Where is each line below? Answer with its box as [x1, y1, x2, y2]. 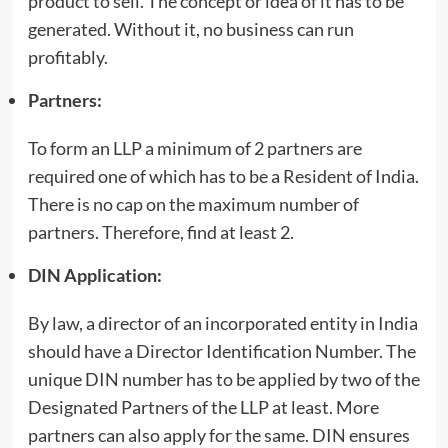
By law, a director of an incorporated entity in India [27, 311, 418, 334]
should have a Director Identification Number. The [27, 339, 416, 362]
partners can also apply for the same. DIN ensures [27, 423, 410, 446]
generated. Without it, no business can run [27, 17, 354, 40]
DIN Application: [27, 263, 162, 286]
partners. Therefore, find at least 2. [27, 220, 294, 243]
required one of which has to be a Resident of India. [27, 164, 419, 187]
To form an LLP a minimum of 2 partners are [27, 136, 362, 159]
